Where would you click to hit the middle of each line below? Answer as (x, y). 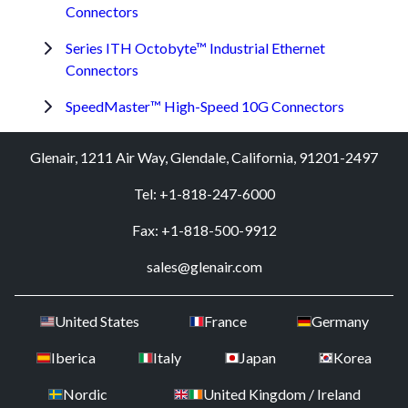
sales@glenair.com (204, 266)
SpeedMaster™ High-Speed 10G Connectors (205, 106)
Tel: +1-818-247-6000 (204, 193)
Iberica (73, 357)
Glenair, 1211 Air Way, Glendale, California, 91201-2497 (204, 157)
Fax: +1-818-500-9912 (204, 229)
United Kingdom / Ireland (281, 393)
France (225, 321)
